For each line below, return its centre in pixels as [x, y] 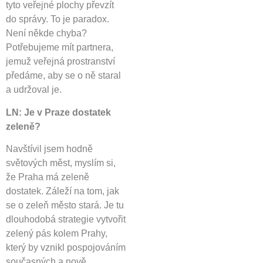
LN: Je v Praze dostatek [58, 112]
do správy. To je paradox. [58, 19]
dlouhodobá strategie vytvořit [66, 219]
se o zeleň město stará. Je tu [65, 205]
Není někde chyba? [46, 33]
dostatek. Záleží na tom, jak [63, 191]
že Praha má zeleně [48, 177]
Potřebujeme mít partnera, [60, 48]
